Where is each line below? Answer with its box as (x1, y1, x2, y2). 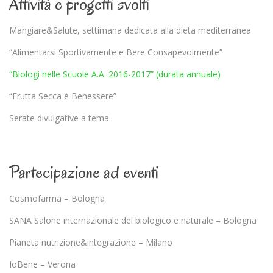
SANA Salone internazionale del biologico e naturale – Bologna (9, 214, 257, 227)
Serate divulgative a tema (9, 112, 109, 124)
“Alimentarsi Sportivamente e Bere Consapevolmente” (9, 46, 222, 58)
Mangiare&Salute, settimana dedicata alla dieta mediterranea (9, 24, 251, 37)
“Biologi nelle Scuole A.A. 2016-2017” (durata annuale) (9, 68, 221, 80)
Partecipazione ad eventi (9, 160, 158, 185)
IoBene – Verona (9, 258, 76, 271)
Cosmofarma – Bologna (9, 193, 105, 205)
